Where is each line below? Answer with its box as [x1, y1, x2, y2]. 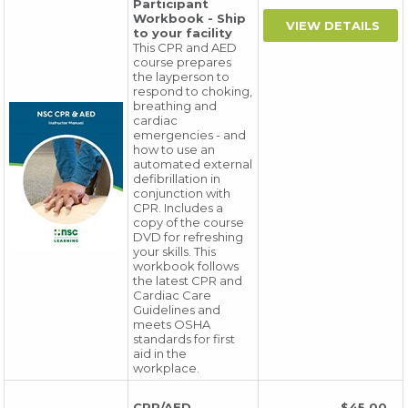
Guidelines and [133, 302, 221, 317]
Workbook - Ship [133, 11, 247, 25]
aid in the [133, 346, 188, 361]
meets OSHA [133, 317, 211, 331]
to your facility [133, 25, 233, 40]
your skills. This [133, 244, 217, 259]
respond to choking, [133, 84, 253, 98]
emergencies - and [133, 127, 247, 142]
